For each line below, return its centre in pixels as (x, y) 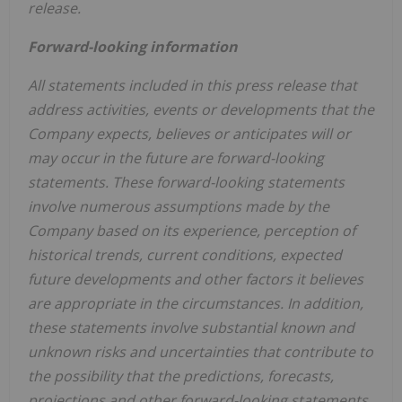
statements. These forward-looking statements (186, 183)
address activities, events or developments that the (201, 110)
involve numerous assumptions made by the (179, 207)
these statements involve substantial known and (191, 328)
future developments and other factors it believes (196, 280)
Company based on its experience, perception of (192, 231)
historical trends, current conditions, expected (185, 255)
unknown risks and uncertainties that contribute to (201, 352)
